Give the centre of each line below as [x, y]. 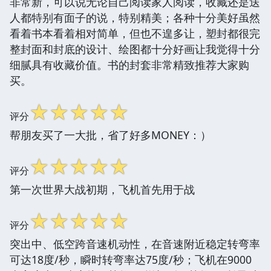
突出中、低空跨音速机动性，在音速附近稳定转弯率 [135, 243]
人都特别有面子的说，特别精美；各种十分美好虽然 [135, 17]
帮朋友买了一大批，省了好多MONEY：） [110, 135]
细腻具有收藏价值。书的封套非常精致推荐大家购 [129, 64]
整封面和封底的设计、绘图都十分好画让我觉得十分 [135, 49]
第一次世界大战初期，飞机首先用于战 [102, 189]
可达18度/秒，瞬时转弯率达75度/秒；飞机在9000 [131, 259]
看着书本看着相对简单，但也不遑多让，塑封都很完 [135, 33]
